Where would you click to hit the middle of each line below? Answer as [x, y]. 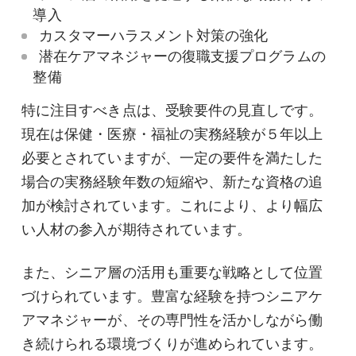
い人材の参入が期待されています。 [136, 230]
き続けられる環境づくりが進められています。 [172, 344]
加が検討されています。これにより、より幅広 [172, 206]
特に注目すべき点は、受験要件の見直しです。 [172, 111]
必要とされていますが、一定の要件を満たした [172, 159]
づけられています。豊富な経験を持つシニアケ [172, 297]
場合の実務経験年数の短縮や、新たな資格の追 [172, 182]
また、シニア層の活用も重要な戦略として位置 [172, 273]
